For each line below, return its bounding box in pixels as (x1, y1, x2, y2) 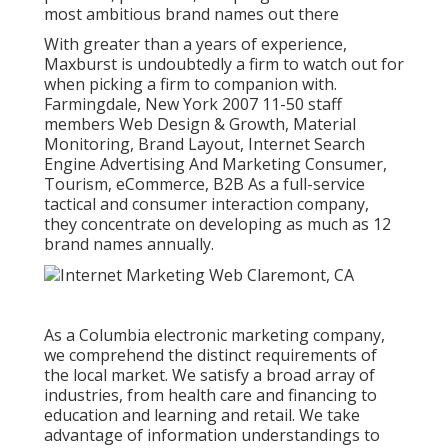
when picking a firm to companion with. (44, 72, 337, 95)
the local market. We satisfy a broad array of (44, 364, 375, 387)
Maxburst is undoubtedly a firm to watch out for (44, 52, 404, 75)
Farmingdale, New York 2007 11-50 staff (44, 92, 342, 115)
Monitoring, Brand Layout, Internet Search (44, 132, 365, 155)
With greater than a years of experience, (44, 32, 347, 55)
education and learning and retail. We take (44, 404, 360, 427)
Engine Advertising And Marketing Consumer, (44, 152, 387, 175)
